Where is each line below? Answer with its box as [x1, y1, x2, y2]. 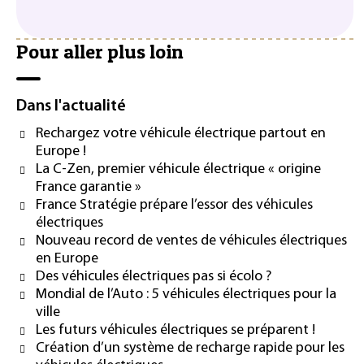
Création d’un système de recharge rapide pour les [36, 340, 344, 356]
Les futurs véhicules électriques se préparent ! [36, 322, 315, 338]
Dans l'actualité [16, 97, 126, 115]
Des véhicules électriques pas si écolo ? [36, 268, 271, 284]
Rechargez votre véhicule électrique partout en [36, 125, 326, 141]
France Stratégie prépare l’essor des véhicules [36, 197, 313, 213]
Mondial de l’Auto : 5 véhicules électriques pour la [36, 286, 336, 302]
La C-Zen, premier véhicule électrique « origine [36, 161, 321, 177]
